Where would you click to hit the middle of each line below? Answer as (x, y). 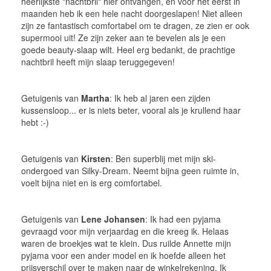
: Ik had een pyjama (183, 219)
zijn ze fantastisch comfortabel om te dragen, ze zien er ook (135, 25)
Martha (95, 98)
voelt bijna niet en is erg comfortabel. (92, 182)
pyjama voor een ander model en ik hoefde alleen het (123, 255)
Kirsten (96, 158)
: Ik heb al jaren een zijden (160, 98)
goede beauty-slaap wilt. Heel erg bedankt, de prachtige (128, 49)
